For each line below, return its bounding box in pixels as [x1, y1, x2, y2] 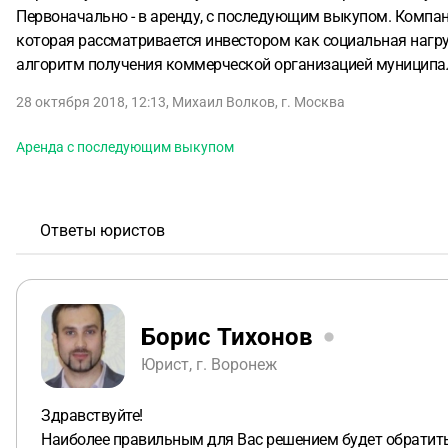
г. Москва [281, 94, 345, 110]
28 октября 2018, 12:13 [16, 94, 166, 110]
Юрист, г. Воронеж [141, 354, 277, 374]
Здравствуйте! [41, 406, 143, 425]
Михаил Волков [172, 94, 275, 110]
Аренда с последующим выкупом [16, 139, 234, 155]
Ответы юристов [40, 221, 165, 240]
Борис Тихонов [141, 322, 313, 351]
